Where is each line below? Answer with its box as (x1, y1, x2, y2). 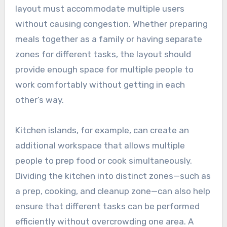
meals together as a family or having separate (15, 33, 202, 44)
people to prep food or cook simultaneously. (15, 155, 192, 166)
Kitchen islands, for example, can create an (15, 125, 189, 135)
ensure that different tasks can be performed (15, 201, 200, 211)
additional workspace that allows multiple (15, 140, 185, 150)
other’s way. (15, 94, 64, 105)
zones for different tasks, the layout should (15, 49, 191, 59)
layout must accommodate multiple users (15, 3, 184, 14)
